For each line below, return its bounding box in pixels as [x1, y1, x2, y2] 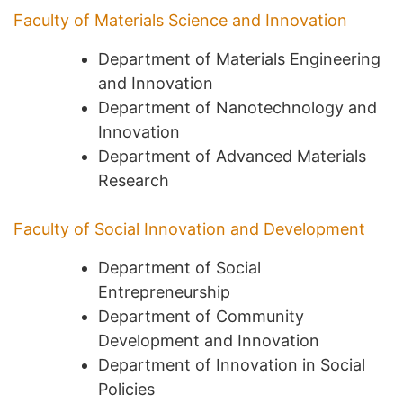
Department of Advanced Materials [98, 146, 366, 166]
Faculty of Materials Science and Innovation [13, 10, 347, 30]
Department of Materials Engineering [98, 49, 381, 68]
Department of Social [98, 257, 261, 277]
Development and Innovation [98, 330, 319, 350]
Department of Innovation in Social [98, 354, 365, 374]
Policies [98, 379, 155, 399]
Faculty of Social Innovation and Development [13, 219, 365, 238]
